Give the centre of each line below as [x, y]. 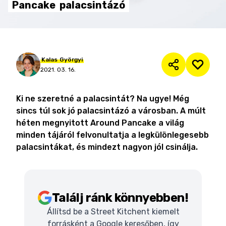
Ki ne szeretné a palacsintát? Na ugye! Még [103, 99]
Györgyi [71, 60]
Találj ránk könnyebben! [120, 198]
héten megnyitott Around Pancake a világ [100, 123]
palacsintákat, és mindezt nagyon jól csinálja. [107, 147]
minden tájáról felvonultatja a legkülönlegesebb [112, 135]
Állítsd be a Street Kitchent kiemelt [113, 212]
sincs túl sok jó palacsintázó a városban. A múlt [111, 111]
